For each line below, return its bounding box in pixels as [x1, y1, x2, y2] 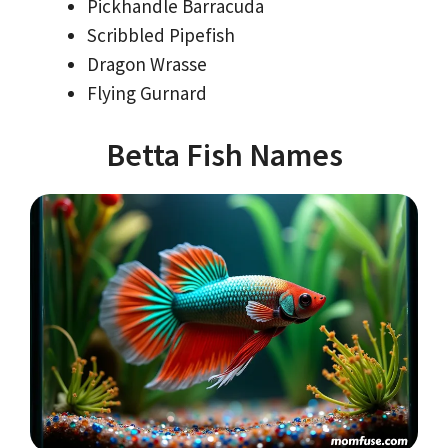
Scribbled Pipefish [87, 22, 235, 47]
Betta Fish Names [105, 135, 343, 176]
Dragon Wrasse [87, 51, 207, 76]
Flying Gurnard [87, 80, 207, 105]
